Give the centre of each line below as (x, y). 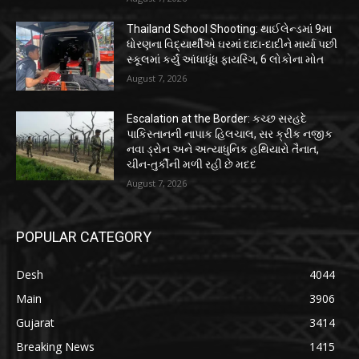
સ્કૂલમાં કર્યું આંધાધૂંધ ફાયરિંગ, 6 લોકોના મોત (226, 60)
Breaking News (55, 346)
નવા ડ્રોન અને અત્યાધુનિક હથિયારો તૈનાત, (223, 149)
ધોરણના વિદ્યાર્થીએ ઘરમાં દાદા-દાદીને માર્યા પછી (232, 44)
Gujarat (35, 322)
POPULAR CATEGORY (84, 236)
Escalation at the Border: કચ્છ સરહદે (217, 118)
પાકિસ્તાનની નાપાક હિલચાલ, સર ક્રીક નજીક (230, 133)
